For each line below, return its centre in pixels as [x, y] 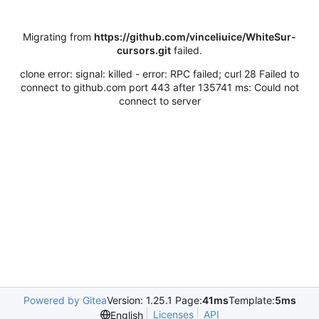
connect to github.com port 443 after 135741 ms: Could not [159, 88]
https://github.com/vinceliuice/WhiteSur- [195, 37]
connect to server [159, 101]
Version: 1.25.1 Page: [154, 300]
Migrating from [58, 37]
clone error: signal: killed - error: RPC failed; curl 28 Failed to [159, 74]
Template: [251, 300]
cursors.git [144, 51]
